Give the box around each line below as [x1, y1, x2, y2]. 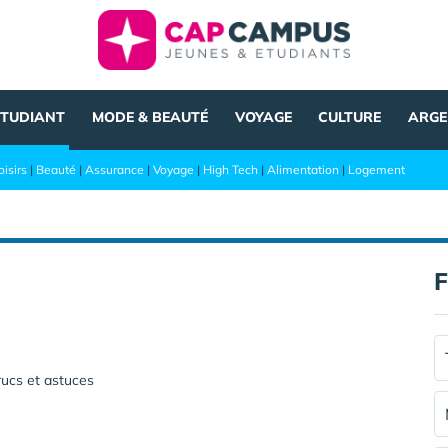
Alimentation [267, 162, 339, 177]
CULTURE [318, 108, 382, 126]
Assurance [85, 162, 144, 177]
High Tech [203, 162, 258, 177]
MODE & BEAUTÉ [91, 108, 208, 126]
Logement [348, 162, 405, 177]
